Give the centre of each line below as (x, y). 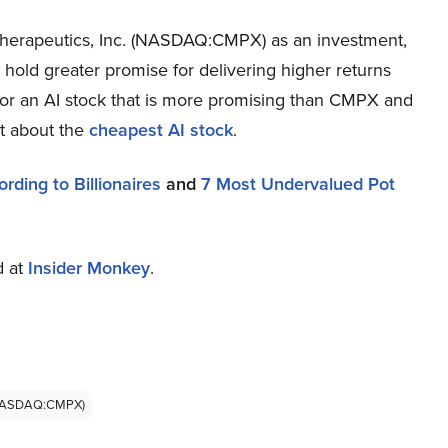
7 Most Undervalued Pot (298, 184)
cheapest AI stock (161, 130)
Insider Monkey (89, 268)
